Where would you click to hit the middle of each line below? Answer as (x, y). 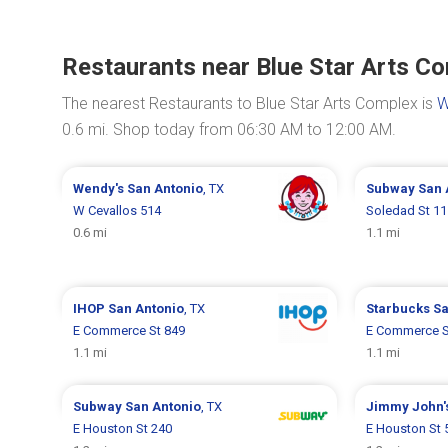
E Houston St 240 (123, 428)
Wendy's (100, 188)
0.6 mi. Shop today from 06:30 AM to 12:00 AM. (229, 129)
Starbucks (399, 308)
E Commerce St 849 (129, 330)
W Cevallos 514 (117, 210)
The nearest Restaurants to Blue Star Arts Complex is (249, 103)
